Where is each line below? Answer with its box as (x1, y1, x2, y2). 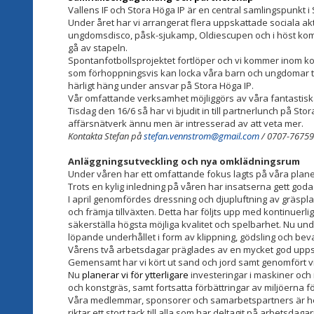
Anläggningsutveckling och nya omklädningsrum (68, 154, 300, 168)
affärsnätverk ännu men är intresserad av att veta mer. (68, 116, 303, 130)
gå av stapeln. (68, 41, 128, 54)
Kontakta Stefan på (68, 129, 144, 142)
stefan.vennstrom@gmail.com (144, 129, 259, 142)
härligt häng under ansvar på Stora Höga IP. (68, 78, 254, 92)
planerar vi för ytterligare (82, 268, 191, 281)
